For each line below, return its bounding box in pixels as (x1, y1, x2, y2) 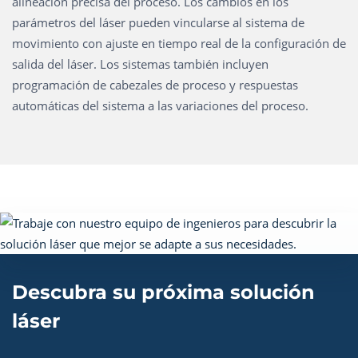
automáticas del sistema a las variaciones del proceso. (12, 97, 308, 113)
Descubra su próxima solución (12, 280, 315, 304)
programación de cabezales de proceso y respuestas (12, 77, 298, 93)
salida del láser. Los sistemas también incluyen (12, 56, 268, 72)
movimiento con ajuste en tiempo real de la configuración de (12, 35, 346, 51)
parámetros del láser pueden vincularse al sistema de (12, 14, 304, 30)
